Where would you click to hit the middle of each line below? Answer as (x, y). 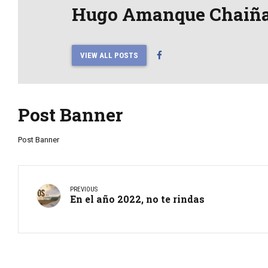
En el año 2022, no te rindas (137, 199)
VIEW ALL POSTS (109, 55)
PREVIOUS (84, 190)
